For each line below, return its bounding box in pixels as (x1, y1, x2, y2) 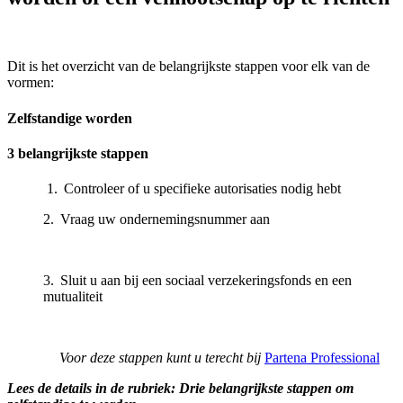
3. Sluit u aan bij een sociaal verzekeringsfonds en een (43, 273, 352, 289)
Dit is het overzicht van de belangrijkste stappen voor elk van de (7, 58, 370, 75)
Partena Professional (264, 350, 380, 366)
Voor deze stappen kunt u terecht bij (59, 350, 264, 366)
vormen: (7, 75, 58, 91)
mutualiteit (43, 289, 103, 305)
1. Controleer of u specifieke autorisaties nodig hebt (43, 181, 341, 197)
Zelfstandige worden (7, 110, 136, 126)
